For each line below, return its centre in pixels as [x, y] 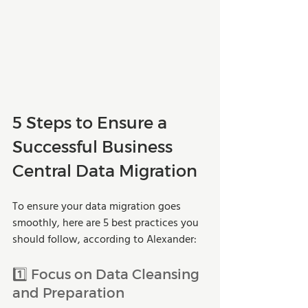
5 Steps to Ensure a [92, 122]
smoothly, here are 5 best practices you [107, 223]
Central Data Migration [105, 170]
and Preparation [68, 292]
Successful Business [95, 146]
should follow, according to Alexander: [104, 240]
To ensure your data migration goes [98, 207]
